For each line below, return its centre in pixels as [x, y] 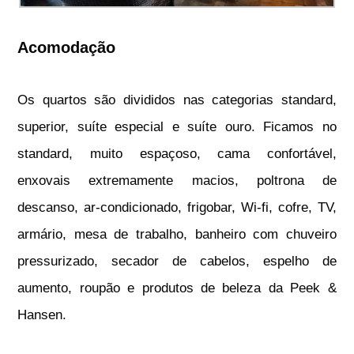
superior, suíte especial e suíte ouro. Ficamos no [177, 126]
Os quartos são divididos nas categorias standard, [177, 100]
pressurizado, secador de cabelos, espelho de [177, 261]
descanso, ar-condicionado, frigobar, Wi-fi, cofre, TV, [177, 207]
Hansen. [42, 314]
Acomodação [67, 47]
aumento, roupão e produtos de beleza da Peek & [177, 288]
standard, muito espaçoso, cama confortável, [177, 153]
